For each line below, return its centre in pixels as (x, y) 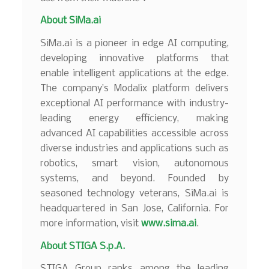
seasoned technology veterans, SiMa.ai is (134, 193)
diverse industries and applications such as (134, 148)
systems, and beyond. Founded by (134, 178)
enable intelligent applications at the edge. (134, 73)
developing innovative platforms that (134, 58)
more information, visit (91, 223)
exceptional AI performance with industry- (134, 103)
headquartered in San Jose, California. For (134, 208)
